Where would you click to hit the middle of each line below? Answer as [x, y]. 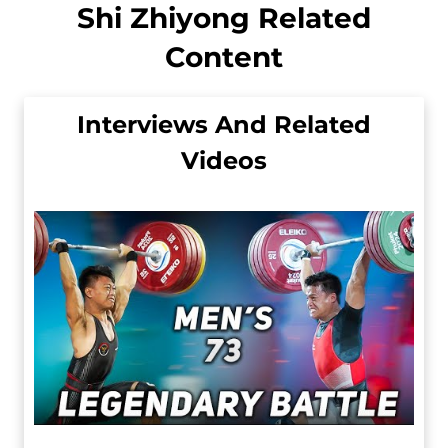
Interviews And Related [224, 125]
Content [224, 57]
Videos [224, 161]
